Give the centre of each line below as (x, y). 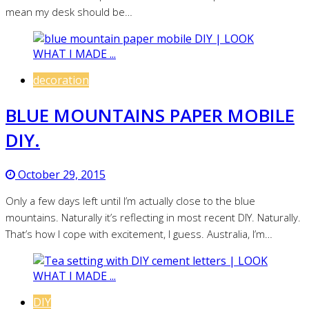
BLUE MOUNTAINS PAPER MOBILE (150, 115)
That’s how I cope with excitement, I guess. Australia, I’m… (139, 234)
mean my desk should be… (69, 12)
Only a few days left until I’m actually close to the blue (130, 201)
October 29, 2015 (60, 175)
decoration (61, 80)
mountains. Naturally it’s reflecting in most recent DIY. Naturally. (153, 218)
